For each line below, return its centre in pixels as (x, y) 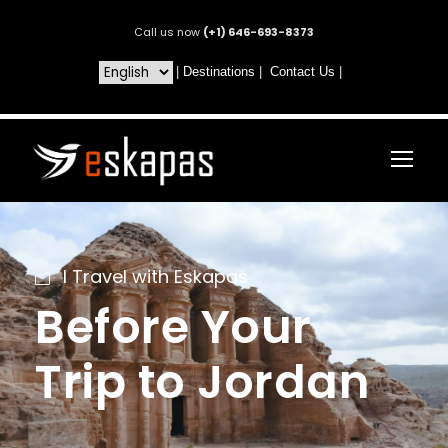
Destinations (218, 71)
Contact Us (302, 71)
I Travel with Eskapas (155, 276)
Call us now (168, 32)
